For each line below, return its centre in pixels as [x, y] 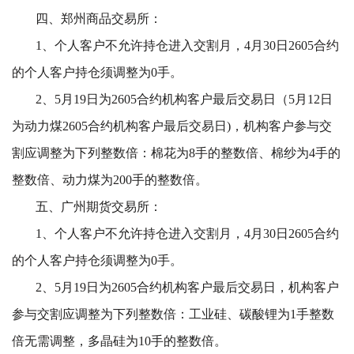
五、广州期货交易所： [98, 207]
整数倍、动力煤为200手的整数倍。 [109, 180]
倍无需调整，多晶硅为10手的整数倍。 [119, 341]
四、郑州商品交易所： [98, 19]
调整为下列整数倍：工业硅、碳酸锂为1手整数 [204, 314]
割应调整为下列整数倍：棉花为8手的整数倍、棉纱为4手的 [176, 153]
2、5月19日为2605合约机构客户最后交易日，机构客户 [187, 288]
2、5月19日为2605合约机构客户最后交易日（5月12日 [184, 100]
